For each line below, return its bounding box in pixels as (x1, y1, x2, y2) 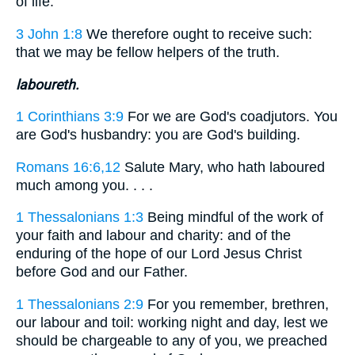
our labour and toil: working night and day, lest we (16, 314, 328, 330)
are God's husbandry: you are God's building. (16, 127, 300, 143)
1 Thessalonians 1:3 (16, 209, 143, 226)
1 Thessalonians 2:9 (16, 296, 143, 312)
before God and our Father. (16, 264, 188, 281)
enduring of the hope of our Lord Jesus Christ (16, 246, 302, 262)
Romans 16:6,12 (16, 158, 120, 175)
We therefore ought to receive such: (82, 25, 312, 42)
